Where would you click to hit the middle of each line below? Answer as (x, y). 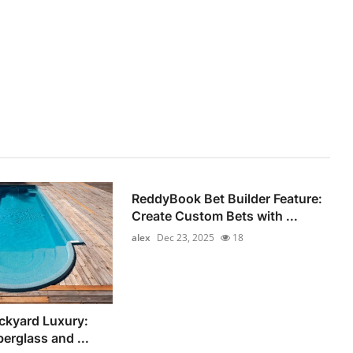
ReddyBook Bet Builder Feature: (227, 198)
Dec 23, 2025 (186, 237)
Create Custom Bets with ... (215, 216)
